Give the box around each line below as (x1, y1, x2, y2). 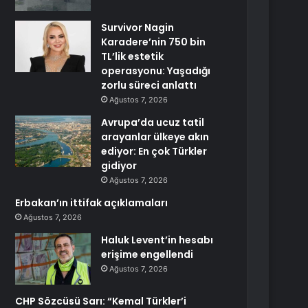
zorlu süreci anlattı (101, 78, 197, 92)
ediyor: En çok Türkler (101, 144, 208, 158)
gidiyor (101, 159, 137, 173)
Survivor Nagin (101, 21, 175, 34)
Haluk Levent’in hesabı (101, 233, 214, 247)
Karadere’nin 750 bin (101, 35, 206, 49)
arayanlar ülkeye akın (101, 130, 210, 144)
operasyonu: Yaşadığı (101, 64, 211, 78)
